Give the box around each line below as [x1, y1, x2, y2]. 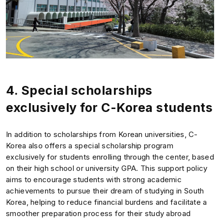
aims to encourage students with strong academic [6, 174, 182, 184]
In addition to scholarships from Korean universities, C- [6, 129, 198, 139]
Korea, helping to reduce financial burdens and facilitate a [6, 197, 207, 207]
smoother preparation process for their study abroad [6, 208, 191, 218]
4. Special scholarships [6, 82, 153, 98]
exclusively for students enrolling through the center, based [6, 152, 214, 162]
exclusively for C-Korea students [6, 100, 213, 115]
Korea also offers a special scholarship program [6, 140, 174, 150]
